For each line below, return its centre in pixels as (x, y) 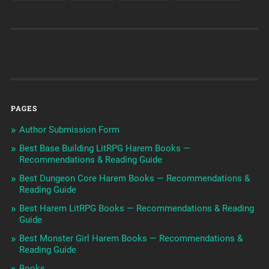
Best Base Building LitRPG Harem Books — (104, 149)
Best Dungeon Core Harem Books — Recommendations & (134, 179)
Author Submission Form (69, 130)
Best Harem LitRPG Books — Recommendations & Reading (136, 209)
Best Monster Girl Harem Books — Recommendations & (131, 239)
